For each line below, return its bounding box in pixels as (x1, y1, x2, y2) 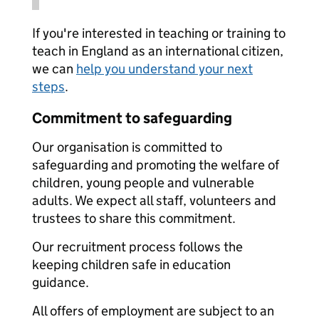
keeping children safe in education (32, 256, 231, 273)
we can (32, 61, 76, 77)
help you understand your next (76, 61, 253, 77)
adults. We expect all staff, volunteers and (32, 192, 276, 209)
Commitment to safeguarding (32, 109, 232, 127)
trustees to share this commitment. (32, 210, 236, 226)
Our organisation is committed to (32, 139, 222, 155)
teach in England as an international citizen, (32, 43, 283, 59)
